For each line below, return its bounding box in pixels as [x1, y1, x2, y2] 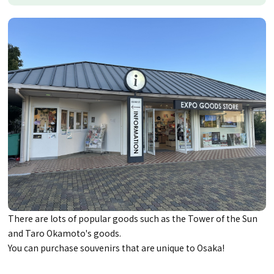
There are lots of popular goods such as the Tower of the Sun [8, 212, 258, 224]
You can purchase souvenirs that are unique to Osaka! [8, 241, 225, 254]
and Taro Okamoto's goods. [8, 226, 122, 239]
